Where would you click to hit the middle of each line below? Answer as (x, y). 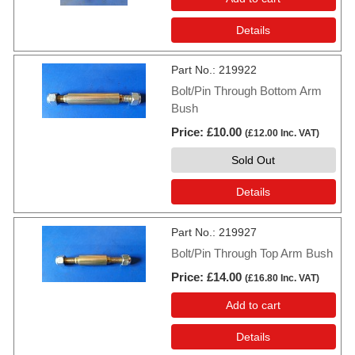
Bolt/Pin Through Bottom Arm (246, 91)
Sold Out (254, 160)
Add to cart (254, 305)
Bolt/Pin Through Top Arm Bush (252, 253)
